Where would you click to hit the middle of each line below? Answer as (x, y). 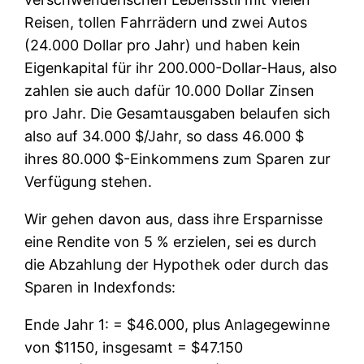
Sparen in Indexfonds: (100, 287)
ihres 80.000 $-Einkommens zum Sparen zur (178, 158)
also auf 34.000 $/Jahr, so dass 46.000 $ (165, 136)
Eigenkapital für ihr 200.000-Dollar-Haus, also (181, 67)
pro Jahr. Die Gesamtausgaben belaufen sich (178, 113)
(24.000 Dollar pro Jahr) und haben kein (163, 45)
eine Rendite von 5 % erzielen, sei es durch (171, 241)
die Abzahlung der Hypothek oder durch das (177, 264)
